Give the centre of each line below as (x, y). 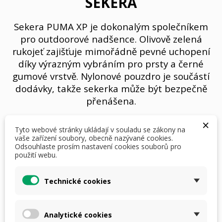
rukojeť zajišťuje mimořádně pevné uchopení (111, 52)
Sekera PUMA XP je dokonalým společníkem (111, 27)
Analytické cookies (78, 214)
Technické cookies (78, 181)
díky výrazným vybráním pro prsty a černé (111, 64)
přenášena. (111, 101)
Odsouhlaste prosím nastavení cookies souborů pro (98, 146)
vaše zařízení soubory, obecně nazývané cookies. (94, 138)
